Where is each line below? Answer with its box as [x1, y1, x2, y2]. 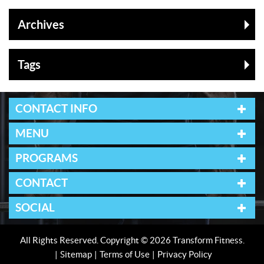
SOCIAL [15, 201, 55, 214]
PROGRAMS [15, 151, 78, 164]
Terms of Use [99, 249, 150, 259]
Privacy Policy [157, 249, 212, 259]
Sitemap [60, 249, 92, 259]
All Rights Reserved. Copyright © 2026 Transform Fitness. [19, 235, 245, 245]
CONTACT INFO [15, 102, 97, 115]
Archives [18, 18, 64, 31]
